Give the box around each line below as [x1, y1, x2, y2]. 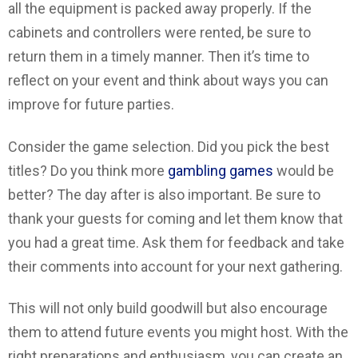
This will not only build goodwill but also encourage [8, 300, 328, 317]
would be [273, 161, 334, 179]
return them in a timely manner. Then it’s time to [8, 48, 309, 66]
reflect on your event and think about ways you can [8, 72, 328, 89]
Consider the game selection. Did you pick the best [8, 137, 329, 155]
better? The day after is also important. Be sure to [8, 185, 320, 203]
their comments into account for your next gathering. [8, 257, 343, 275]
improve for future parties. [8, 96, 174, 113]
